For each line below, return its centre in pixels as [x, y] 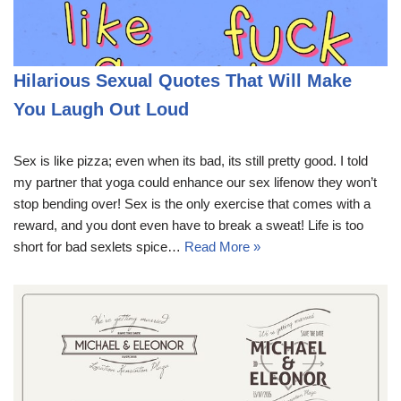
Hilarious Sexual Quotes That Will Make [183, 81]
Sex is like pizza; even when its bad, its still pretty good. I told [191, 161]
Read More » [222, 247]
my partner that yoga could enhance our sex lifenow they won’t [195, 183]
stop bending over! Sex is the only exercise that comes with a [192, 204]
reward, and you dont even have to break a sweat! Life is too [188, 226]
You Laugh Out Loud [101, 110]
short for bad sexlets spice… [99, 247]
